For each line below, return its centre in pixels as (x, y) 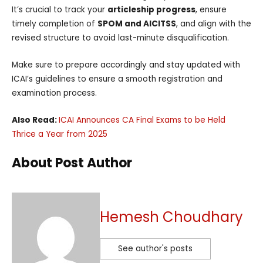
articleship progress (151, 9)
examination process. (54, 93)
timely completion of (55, 23)
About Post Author (72, 163)
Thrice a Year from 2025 (60, 134)
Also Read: (35, 120)
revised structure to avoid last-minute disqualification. (120, 38)
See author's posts (155, 249)
